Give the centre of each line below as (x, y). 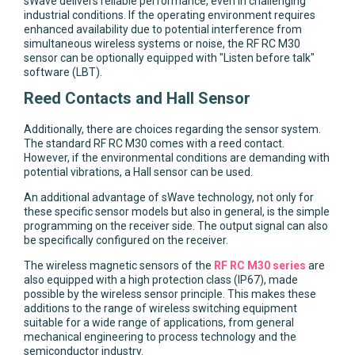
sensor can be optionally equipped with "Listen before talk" (169, 58)
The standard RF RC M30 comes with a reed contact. (154, 143)
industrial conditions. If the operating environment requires (170, 15)
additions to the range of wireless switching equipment (160, 308)
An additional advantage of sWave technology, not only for (169, 197)
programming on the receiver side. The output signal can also (176, 226)
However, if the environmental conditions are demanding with (177, 158)
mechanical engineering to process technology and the (160, 337)
